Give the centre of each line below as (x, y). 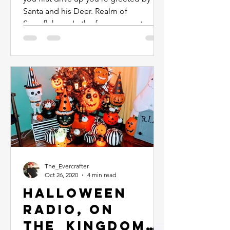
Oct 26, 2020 (61, 175)
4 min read (102, 175)
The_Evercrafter (67, 166)
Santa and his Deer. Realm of (75, 11)
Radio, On (69, 209)
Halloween (75, 193)
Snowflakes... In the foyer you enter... (89, 23)
